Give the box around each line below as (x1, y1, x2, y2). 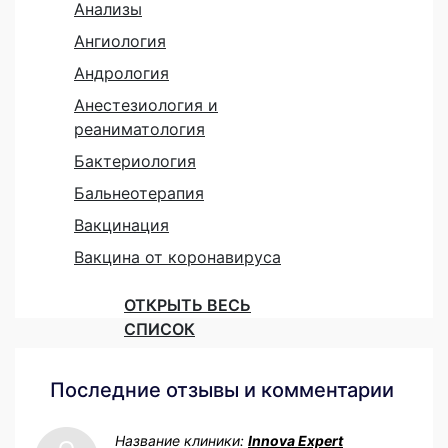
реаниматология (74, 118, 205, 139)
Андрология (74, 62, 169, 83)
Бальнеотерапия (74, 182, 204, 203)
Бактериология (74, 150, 196, 171)
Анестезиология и (74, 94, 218, 115)
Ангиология (74, 30, 166, 51)
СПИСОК (124, 318, 195, 339)
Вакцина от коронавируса (74, 246, 281, 267)
